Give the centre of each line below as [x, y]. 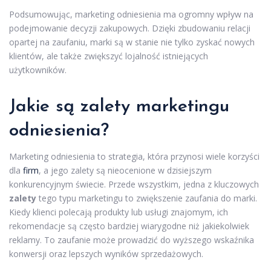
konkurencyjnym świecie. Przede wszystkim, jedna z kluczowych [134, 184]
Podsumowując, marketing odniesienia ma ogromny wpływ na [131, 15]
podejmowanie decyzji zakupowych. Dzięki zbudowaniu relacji [130, 28]
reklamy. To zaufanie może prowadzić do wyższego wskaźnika [132, 240]
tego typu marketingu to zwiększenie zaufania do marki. [147, 198]
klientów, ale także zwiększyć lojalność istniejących [109, 56]
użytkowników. [38, 70]
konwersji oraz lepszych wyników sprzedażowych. [106, 254]
